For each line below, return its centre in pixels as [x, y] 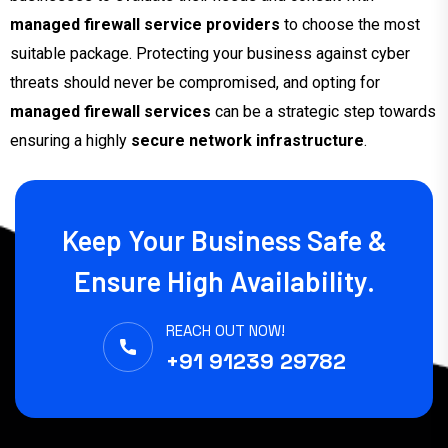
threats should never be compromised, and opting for [195, 82]
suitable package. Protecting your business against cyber [210, 53]
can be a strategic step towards [323, 111]
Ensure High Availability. [224, 280]
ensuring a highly [70, 140]
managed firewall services [110, 111]
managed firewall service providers [145, 24]
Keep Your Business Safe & [224, 239]
